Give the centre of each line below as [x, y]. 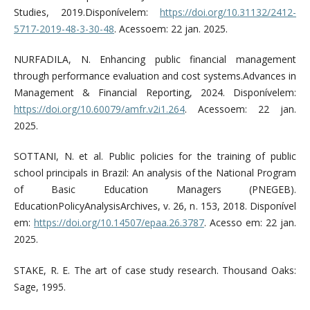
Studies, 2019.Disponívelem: [87, 12]
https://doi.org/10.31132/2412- [228, 12]
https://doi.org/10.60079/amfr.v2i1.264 [99, 109]
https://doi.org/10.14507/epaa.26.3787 [119, 223]
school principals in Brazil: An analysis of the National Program [155, 173]
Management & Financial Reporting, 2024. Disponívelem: [155, 93]
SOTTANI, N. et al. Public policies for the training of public [155, 156]
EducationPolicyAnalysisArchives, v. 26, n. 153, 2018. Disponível [155, 206]
